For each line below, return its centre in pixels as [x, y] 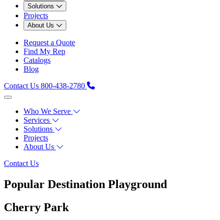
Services [37, 120]
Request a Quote [49, 42]
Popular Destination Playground [85, 184]
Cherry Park [36, 207]
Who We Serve [47, 111]
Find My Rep [44, 51]
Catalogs [37, 60]
